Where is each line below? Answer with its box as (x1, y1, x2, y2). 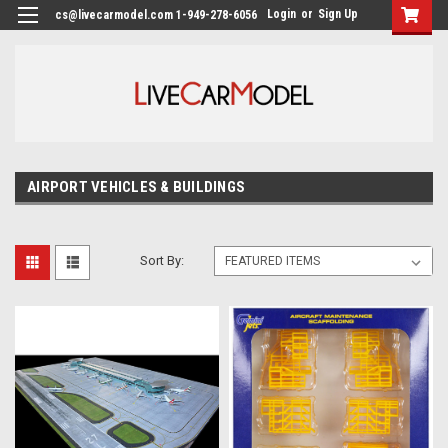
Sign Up (318, 7, 358, 21)
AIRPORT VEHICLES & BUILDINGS (27, 177, 245, 196)
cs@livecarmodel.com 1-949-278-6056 (55, 8, 257, 22)
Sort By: (140, 252, 185, 268)
